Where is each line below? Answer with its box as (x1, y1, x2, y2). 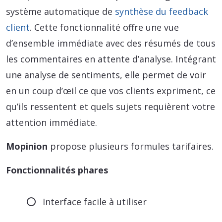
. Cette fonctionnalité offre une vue (30, 21, 179, 34)
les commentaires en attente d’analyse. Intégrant (6, 53, 216, 65)
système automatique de (6, 5, 115, 18)
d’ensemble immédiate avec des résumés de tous (6, 37, 216, 50)
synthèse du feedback (115, 5, 208, 18)
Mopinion (6, 140, 50, 153)
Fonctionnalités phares (6, 164, 108, 176)
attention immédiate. (6, 116, 97, 129)
